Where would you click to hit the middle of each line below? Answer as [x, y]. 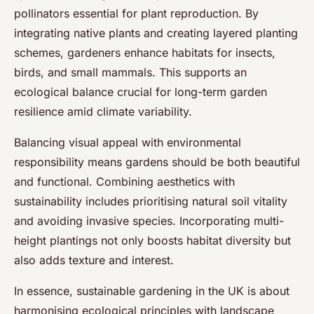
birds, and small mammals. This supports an [130, 73]
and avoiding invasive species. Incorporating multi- [149, 221]
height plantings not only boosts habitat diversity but [152, 241]
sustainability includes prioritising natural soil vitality [151, 202]
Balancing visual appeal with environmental [128, 143]
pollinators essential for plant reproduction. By [136, 14]
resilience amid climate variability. [103, 112]
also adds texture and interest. [94, 260]
